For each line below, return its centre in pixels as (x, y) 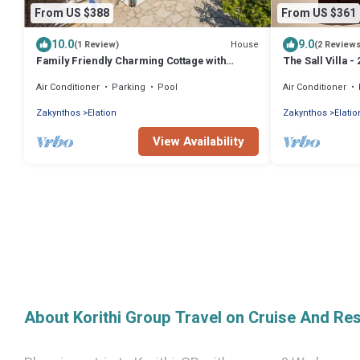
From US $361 (319, 13)
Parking (129, 88)
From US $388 (72, 13)
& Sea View (311, 76)
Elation (102, 113)
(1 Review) (96, 45)
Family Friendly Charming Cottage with (131, 61)
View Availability (198, 142)
